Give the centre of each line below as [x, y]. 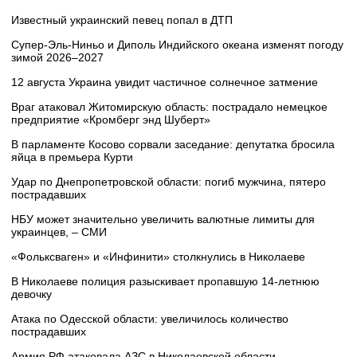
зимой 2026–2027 [57, 57]
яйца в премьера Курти [72, 157]
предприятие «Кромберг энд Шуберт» [111, 119]
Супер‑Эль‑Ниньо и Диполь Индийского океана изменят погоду [177, 44]
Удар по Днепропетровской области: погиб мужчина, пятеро [169, 181]
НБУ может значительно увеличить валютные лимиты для [163, 219]
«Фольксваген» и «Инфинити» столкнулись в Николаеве [158, 256]
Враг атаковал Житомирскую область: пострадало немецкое [169, 106]
